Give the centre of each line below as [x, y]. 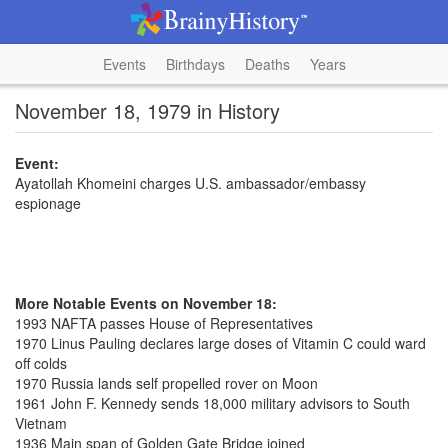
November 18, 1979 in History [147, 110]
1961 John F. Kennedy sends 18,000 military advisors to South [212, 403]
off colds [41, 363]
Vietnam [41, 423]
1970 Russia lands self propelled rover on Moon [166, 383]
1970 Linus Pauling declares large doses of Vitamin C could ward [220, 343]
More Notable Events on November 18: [146, 303]
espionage [48, 203]
